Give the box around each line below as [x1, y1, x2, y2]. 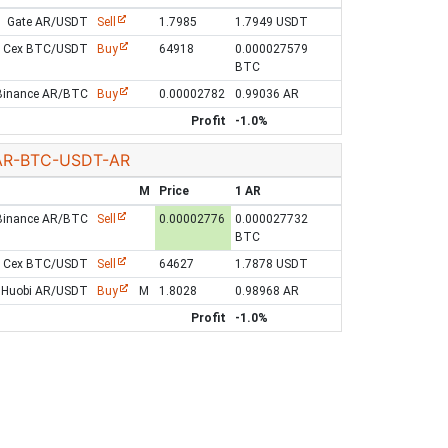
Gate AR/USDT [6, 15, 88, 29]
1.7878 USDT [235, 257, 309, 271]
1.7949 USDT [235, 15, 309, 29]
